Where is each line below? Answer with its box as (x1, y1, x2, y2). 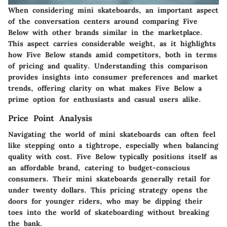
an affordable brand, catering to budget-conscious (8, 163, 190, 172)
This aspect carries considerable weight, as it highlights (8, 39, 216, 48)
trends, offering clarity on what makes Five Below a (8, 83, 202, 93)
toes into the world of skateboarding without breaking (8, 207, 209, 217)
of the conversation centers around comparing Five (8, 16, 198, 26)
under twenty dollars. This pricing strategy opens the (8, 185, 208, 195)
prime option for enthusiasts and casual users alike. (8, 94, 201, 104)
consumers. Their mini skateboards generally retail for (8, 174, 210, 183)
